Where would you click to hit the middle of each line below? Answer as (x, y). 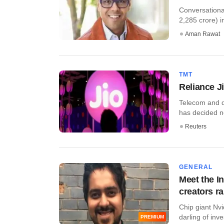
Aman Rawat (202, 34)
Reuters (196, 126)
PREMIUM (152, 217)
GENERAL (196, 167)
